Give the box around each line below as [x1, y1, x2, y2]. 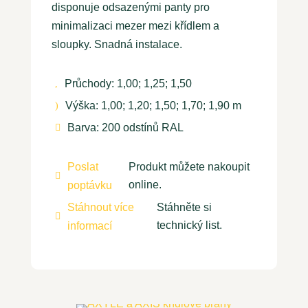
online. [128, 179, 162, 191]
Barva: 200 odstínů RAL [67, 122, 184, 134]
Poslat [67, 161, 98, 173]
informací [67, 220, 112, 232]
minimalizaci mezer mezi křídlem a [51, 20, 219, 32]
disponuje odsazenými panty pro [51, 1, 210, 14]
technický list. [157, 219, 223, 232]
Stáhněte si [157, 201, 212, 214]
